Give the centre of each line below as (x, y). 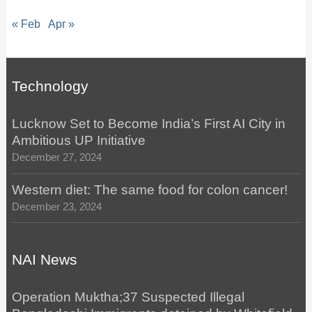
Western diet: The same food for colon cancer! (149, 189)
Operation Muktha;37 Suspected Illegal (128, 297)
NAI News (44, 260)
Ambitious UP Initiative (78, 141)
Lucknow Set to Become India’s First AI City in (148, 124)
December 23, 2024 (56, 206)
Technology (50, 87)
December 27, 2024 (56, 158)
